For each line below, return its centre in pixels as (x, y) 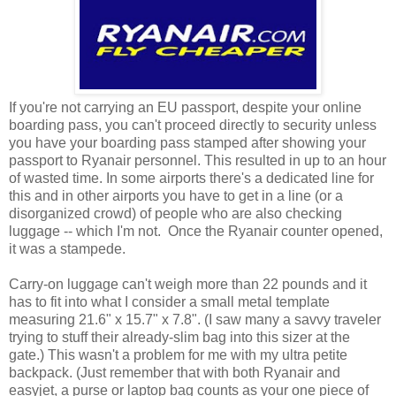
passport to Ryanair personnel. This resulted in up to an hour (198, 160)
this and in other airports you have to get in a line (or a (176, 195)
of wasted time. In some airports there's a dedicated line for (191, 178)
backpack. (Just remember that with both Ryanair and (175, 372)
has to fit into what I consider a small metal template (169, 301)
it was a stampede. (67, 248)
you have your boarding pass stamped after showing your (187, 142)
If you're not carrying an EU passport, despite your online (185, 107)
